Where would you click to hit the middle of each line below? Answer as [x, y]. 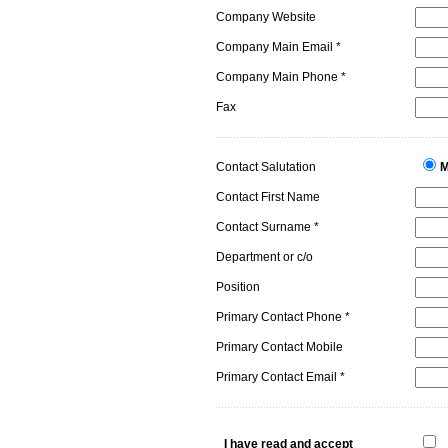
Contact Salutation [266, 167]
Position [238, 287]
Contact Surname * [267, 227]
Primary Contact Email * [280, 377]
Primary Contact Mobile [279, 347]
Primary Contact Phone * [283, 317]
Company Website [266, 17]
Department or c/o [264, 257]
